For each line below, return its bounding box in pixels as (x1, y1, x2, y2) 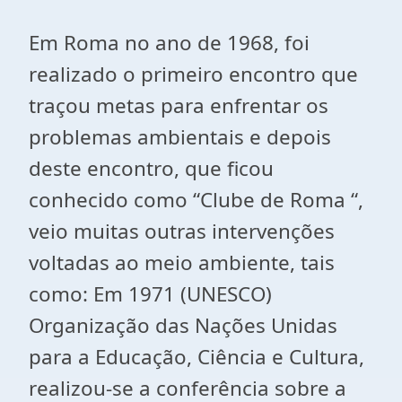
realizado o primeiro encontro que (29, 60, 358, 88)
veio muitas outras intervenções (29, 217, 340, 245)
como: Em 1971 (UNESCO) (29, 280, 272, 308)
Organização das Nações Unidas (29, 311, 337, 339)
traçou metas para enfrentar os (29, 92, 328, 119)
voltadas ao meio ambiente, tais (29, 249, 335, 276)
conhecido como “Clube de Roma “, (29, 186, 363, 214)
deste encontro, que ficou (29, 154, 274, 182)
